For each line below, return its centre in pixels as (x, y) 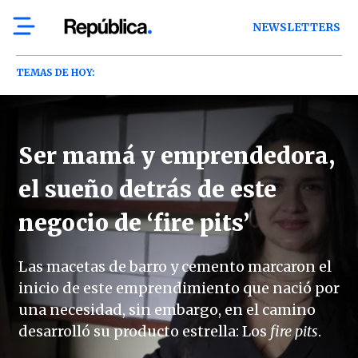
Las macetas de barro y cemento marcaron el (175, 267)
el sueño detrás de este (147, 189)
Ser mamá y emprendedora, (177, 156)
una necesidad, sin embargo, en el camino (167, 310)
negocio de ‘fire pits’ (134, 223)
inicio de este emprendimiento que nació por (179, 288)
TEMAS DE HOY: (56, 72)
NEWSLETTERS (297, 28)
